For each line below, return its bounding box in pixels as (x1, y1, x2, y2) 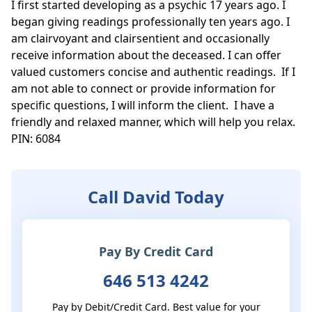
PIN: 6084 (11, 131, 61, 147)
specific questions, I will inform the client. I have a (11, 97, 274, 114)
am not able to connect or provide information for (11, 81, 276, 97)
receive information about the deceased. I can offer (11, 47, 281, 63)
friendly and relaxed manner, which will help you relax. (11, 114, 295, 130)
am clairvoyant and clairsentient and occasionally (11, 31, 270, 47)
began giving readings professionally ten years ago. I (11, 14, 290, 30)
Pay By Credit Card (99, 243, 213, 260)
